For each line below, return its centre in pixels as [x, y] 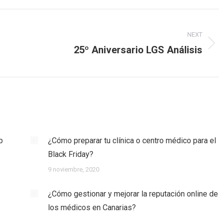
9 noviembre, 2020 [73, 169]
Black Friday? [70, 154]
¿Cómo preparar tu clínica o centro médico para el [132, 141]
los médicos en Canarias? [92, 208]
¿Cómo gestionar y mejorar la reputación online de [133, 194]
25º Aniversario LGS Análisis [138, 50]
